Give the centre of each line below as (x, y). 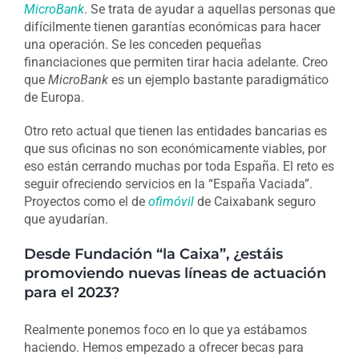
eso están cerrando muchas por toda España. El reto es (179, 167)
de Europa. (54, 98)
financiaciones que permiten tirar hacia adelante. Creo (175, 63)
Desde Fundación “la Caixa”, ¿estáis (153, 254)
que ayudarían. (66, 220)
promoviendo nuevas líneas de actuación (175, 273)
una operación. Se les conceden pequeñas (142, 45)
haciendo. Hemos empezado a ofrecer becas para (163, 347)
